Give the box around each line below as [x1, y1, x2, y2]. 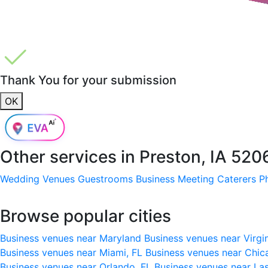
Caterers [217, 172, 256, 185]
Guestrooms [78, 172, 133, 185]
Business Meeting [136, 172, 214, 185]
